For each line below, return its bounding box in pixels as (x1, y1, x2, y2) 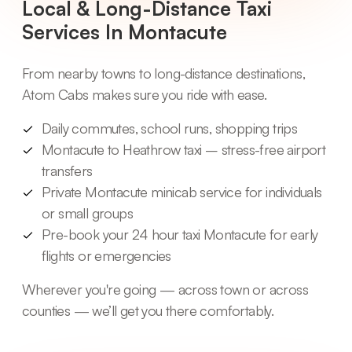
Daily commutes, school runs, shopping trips (42, 119, 298, 137)
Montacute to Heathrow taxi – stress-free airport (42, 140, 326, 158)
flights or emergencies (42, 246, 171, 264)
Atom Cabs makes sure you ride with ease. (22, 85, 266, 103)
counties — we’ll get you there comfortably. (22, 301, 274, 319)
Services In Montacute (22, 19, 227, 44)
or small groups (42, 203, 134, 222)
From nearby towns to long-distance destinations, (22, 64, 306, 82)
